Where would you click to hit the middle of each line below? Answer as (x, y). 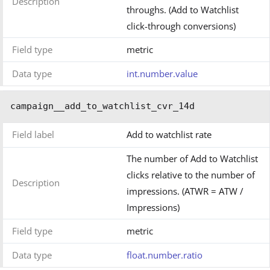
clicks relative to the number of (191, 175)
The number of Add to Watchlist (192, 159)
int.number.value (162, 74)
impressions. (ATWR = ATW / (185, 191)
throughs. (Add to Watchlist (183, 10)
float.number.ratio (165, 255)
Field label (33, 135)
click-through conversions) (181, 26)
